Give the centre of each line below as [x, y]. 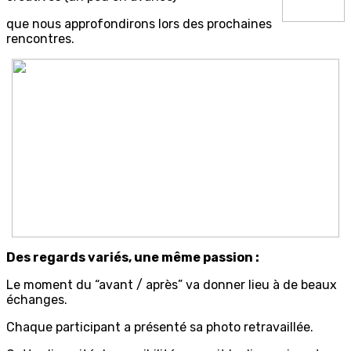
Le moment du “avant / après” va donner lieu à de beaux [172, 285]
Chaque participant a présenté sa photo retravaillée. [160, 327]
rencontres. [40, 39]
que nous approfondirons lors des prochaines [139, 24]
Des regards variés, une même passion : [133, 258]
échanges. [37, 300]
